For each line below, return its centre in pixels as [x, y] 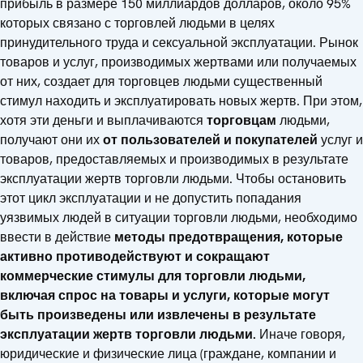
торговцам [243, 120]
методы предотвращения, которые [228, 237]
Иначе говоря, [302, 334]
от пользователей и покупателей [212, 139]
